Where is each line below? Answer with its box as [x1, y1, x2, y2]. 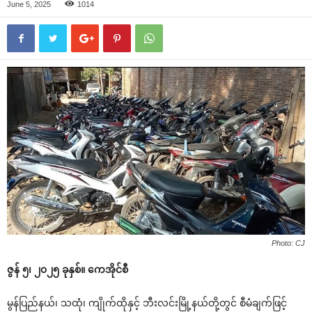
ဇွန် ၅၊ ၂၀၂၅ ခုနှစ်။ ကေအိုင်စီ [7, 264, 128, 276]
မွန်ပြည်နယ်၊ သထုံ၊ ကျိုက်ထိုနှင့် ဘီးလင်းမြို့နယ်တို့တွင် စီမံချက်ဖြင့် [7, 297, 287, 309]
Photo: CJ [272, 239, 305, 248]
